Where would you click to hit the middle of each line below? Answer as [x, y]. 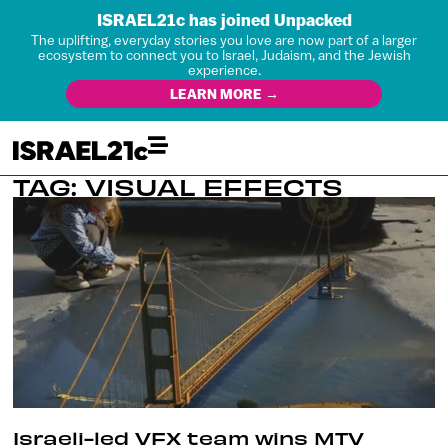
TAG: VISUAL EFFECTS [178, 186]
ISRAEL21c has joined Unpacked [224, 20]
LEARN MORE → [224, 93]
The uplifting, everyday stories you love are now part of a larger [224, 39]
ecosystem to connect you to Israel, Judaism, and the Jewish [224, 54]
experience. [224, 69]
